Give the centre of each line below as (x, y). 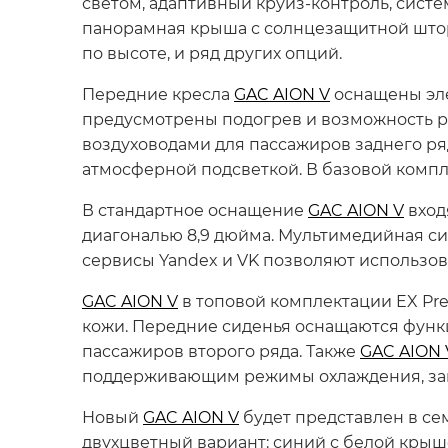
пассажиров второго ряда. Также (221, 350)
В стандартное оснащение (195, 209)
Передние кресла (158, 93)
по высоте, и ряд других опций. (212, 52)
